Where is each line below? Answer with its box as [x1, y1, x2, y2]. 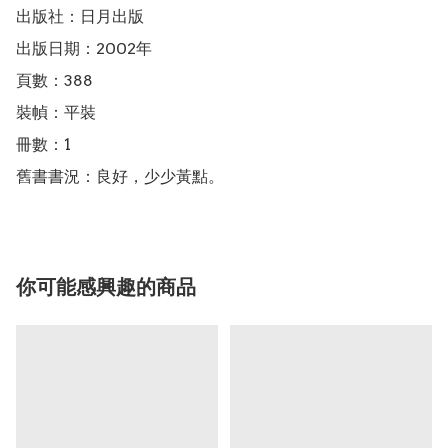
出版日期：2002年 [16, 39, 152, 59]
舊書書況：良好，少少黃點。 [16, 167, 224, 187]
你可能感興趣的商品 [16, 275, 196, 300]
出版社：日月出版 [16, 7, 144, 27]
